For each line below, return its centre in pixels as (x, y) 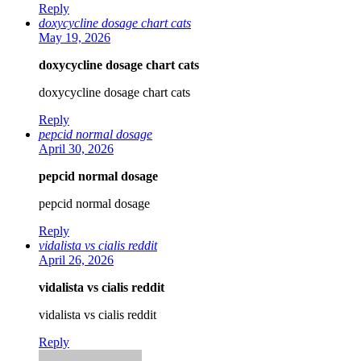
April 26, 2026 (76, 260)
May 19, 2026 (75, 38)
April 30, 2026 (76, 149)
